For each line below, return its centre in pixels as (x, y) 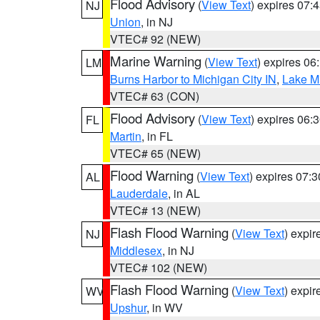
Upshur (128, 307)
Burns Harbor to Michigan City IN (193, 79)
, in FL (157, 136)
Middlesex (136, 250)
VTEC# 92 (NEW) (155, 39)
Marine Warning (156, 61)
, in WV (165, 307)
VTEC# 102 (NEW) (159, 267)
